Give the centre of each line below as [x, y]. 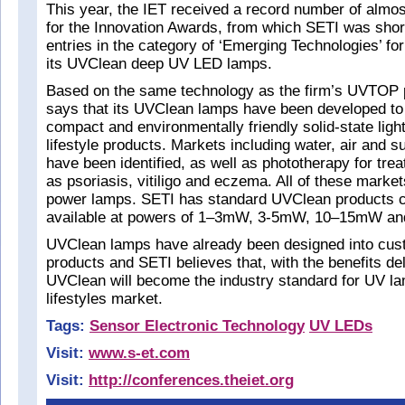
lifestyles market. [104, 299]
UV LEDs [341, 326]
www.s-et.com [139, 353]
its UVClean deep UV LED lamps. [159, 64]
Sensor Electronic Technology [197, 326]
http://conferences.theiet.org [191, 380]
